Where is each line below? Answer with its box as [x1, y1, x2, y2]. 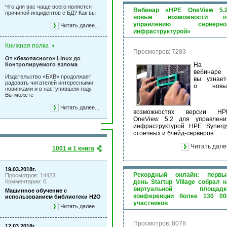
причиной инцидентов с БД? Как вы [5, 10, 96, 16]
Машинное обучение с [5, 187, 67, 194]
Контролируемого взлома [5, 61, 78, 67]
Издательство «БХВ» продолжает [5, 73, 91, 80]
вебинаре [194, 68, 221, 75]
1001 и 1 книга [52, 145, 94, 152]
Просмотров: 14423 [5, 172, 55, 178]
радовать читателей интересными [5, 80, 93, 86]
